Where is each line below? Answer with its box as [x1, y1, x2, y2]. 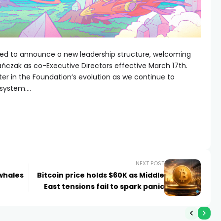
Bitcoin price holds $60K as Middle [37, 170, 165, 180]
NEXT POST [136, 159, 165, 167]
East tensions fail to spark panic [44, 181, 165, 191]
